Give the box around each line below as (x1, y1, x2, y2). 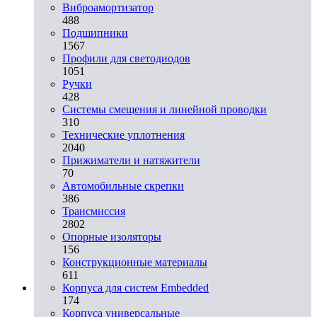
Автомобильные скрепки (62, 179, 184, 192)
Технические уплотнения (62, 128, 185, 141)
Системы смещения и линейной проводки (62, 103, 267, 115)
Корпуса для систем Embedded (62, 281, 209, 294)
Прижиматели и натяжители (62, 154, 200, 166)
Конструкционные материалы (62, 255, 207, 268)
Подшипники (62, 26, 128, 39)
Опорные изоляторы (62, 230, 161, 243)
